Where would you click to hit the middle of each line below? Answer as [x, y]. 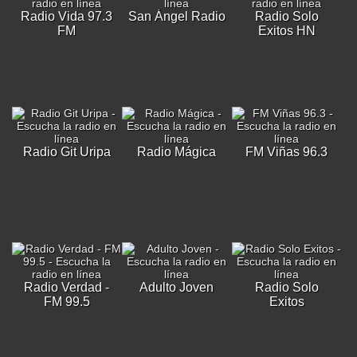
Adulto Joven [177, 287]
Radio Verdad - [67, 287]
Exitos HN [286, 31]
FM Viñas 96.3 [287, 152]
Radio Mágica [177, 152]
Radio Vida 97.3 [67, 16]
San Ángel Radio [177, 16]
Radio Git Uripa [67, 152]
